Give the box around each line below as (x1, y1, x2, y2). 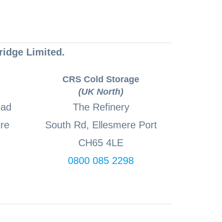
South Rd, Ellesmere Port (45, 119, 157, 131)
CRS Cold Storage (62, 74, 139, 85)
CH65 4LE (78, 137, 123, 149)
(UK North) (78, 87, 123, 97)
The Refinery (72, 102, 129, 113)
